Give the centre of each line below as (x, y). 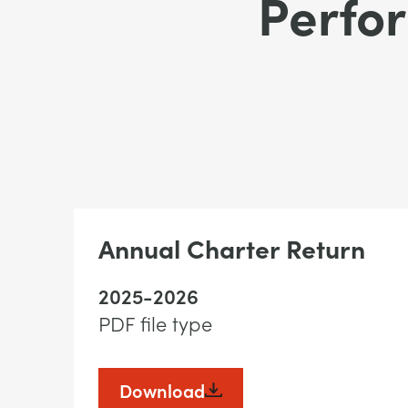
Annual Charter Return (231, 247)
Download (162, 390)
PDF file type (155, 323)
